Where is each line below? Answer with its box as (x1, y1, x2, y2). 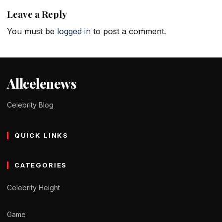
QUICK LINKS (14, 131, 69, 139)
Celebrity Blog (7, 100, 54, 109)
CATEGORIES (14, 161, 67, 169)
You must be (7, 26, 57, 36)
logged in (57, 26, 91, 36)
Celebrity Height (7, 183, 60, 192)
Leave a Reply (7, 8, 67, 21)
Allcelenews (7, 74, 77, 92)
